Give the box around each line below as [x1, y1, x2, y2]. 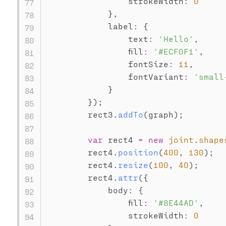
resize [118, 160, 148, 169]
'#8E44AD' [153, 198, 199, 207]
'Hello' [158, 34, 194, 43]
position [118, 147, 158, 157]
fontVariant [47, 72, 184, 81]
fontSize [47, 59, 168, 69]
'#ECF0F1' [153, 46, 199, 56]
